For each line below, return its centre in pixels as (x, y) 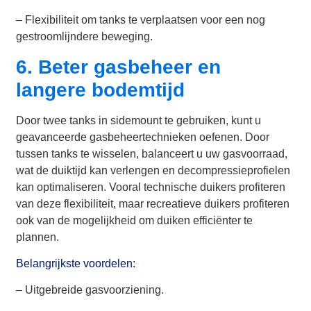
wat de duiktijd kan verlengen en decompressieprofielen (153, 170)
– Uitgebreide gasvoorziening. (90, 290)
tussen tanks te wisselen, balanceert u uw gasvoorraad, (152, 153)
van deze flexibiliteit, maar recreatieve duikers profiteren (153, 203)
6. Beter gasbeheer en (119, 67)
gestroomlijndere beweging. (85, 37)
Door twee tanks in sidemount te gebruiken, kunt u (139, 120)
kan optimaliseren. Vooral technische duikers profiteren (151, 187)
